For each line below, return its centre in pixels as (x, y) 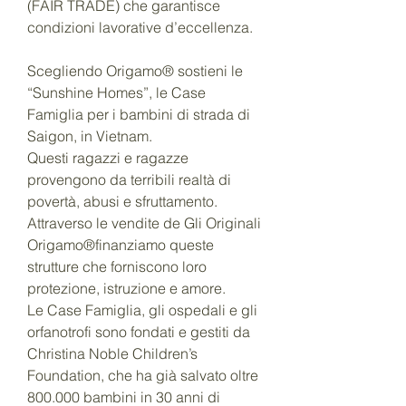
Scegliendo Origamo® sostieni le (135, 71)
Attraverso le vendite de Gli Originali (144, 223)
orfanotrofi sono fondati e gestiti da (139, 332)
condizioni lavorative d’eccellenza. (140, 28)
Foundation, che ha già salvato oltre (143, 376)
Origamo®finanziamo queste (121, 245)
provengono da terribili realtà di (129, 180)
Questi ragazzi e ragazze (108, 158)
